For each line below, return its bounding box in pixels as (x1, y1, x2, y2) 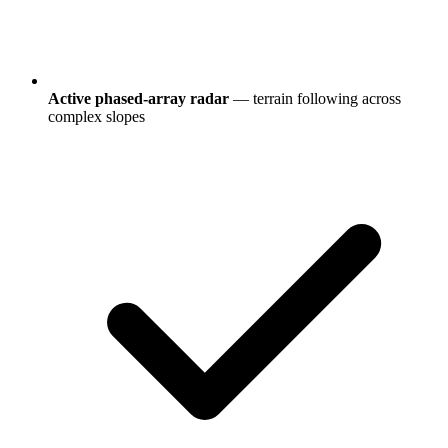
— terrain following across (229, 89, 401, 107)
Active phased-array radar (48, 89, 229, 107)
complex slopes (48, 107, 145, 125)
